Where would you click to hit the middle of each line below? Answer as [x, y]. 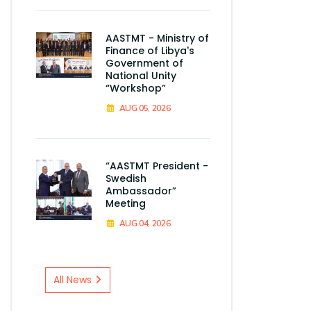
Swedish [126, 179]
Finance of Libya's [150, 51]
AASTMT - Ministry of [157, 39]
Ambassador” [141, 191]
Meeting [126, 204]
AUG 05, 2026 [145, 109]
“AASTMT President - [157, 166]
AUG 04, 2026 [145, 224]
